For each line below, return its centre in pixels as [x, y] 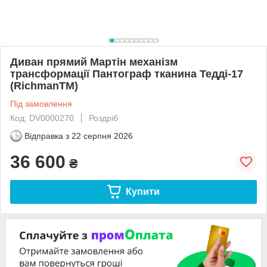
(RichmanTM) [44, 86]
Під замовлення [41, 103]
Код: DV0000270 [42, 118]
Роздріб [103, 118]
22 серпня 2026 [102, 136]
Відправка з [47, 136]
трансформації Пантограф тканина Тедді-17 [127, 74]
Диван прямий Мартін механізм [94, 62]
